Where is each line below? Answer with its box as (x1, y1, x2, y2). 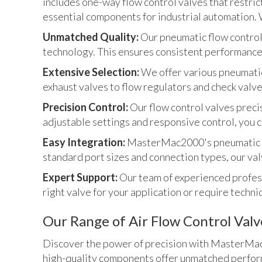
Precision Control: (43, 100, 130, 113)
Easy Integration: (43, 135, 127, 149)
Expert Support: (43, 170, 118, 184)
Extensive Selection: (43, 65, 141, 78)
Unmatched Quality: (43, 30, 140, 43)
